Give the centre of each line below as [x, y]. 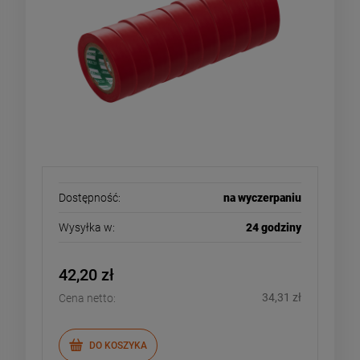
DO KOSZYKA [118, 345]
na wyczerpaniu [262, 198]
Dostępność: [90, 198]
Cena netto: [87, 299]
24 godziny [274, 228]
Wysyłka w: [87, 228]
